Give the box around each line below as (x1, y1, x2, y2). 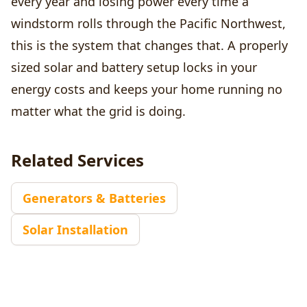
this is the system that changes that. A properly (11, 37, 288, 54)
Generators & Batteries (23, 190, 166, 207)
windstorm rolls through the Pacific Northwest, (11, 15, 286, 32)
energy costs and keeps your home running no (11, 81, 282, 98)
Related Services (11, 149, 144, 172)
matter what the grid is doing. (11, 103, 186, 120)
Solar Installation (23, 221, 128, 238)
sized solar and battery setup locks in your (11, 59, 257, 76)
